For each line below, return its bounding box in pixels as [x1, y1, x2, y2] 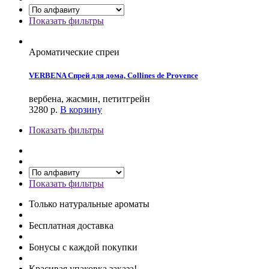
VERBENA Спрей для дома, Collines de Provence [29, 71, 198, 80]
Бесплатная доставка [29, 220, 113, 231]
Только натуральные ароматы [29, 199, 150, 210]
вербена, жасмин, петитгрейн [29, 94, 150, 104]
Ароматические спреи [29, 46, 119, 57]
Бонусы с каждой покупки [29, 242, 138, 253]
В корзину [60, 104, 102, 115]
